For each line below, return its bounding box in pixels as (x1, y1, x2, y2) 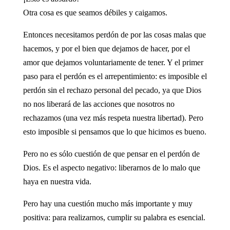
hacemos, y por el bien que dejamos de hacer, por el (23, 44, 190, 53)
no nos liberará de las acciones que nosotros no (23, 99, 175, 108)
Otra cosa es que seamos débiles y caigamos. (23, 8, 167, 17)
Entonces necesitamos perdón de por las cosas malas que (23, 30, 206, 39)
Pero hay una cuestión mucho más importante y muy (23, 199, 193, 208)
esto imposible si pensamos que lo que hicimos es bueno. (23, 127, 206, 136)
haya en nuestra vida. (23, 177, 91, 186)
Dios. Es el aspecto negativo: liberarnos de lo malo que (23, 163, 200, 172)
